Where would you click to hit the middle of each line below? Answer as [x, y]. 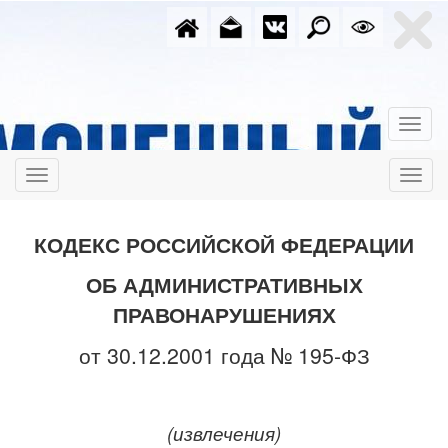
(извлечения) [224, 433]
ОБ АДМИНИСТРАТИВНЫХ [224, 284]
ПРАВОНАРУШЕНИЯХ [224, 314]
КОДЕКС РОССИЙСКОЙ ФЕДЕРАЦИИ [224, 244]
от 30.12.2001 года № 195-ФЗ [224, 355]
